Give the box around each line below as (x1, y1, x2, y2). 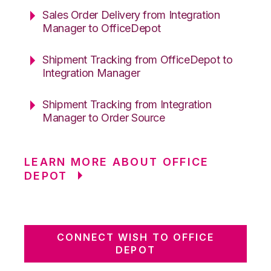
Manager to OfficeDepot (42, 21, 162, 34)
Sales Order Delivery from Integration (42, 8, 220, 21)
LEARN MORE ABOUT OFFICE (24, 155, 209, 168)
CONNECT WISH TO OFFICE (56, 230, 215, 243)
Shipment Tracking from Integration (42, 97, 212, 111)
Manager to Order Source (42, 111, 165, 124)
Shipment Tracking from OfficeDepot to (42, 53, 233, 66)
